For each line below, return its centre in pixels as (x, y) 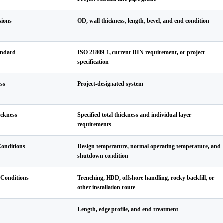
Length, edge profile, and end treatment (128, 209)
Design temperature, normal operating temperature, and (149, 146)
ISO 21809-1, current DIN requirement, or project (141, 52)
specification (93, 62)
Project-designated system (110, 84)
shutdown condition (103, 156)
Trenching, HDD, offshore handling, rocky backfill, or (146, 178)
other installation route (106, 187)
